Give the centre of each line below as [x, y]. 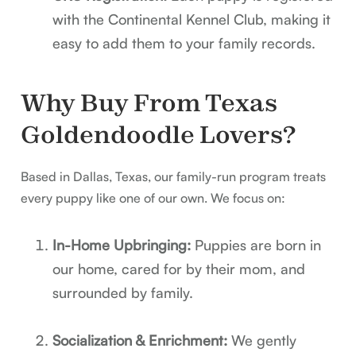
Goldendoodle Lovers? [159, 135]
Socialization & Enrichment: [140, 341]
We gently [262, 341]
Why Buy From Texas [149, 103]
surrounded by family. [123, 293]
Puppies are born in [256, 245]
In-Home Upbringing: [122, 245]
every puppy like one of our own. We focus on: [153, 198]
